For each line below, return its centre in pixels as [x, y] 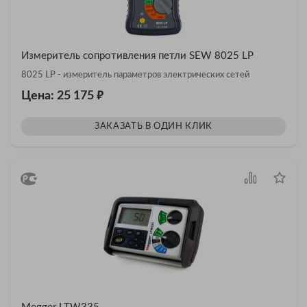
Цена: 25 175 [59, 96]
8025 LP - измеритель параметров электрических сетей [135, 75]
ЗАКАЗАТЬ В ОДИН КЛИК [153, 126]
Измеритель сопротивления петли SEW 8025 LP [137, 56]
